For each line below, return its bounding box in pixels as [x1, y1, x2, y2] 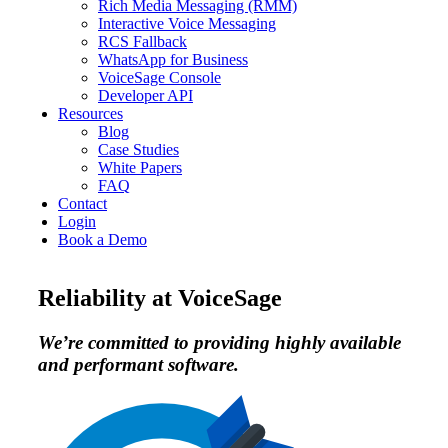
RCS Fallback [98, 33, 187, 50]
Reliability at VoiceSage [38, 284, 282, 311]
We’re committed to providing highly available [38, 331, 401, 353]
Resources [58, 105, 123, 122]
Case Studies [98, 141, 179, 158]
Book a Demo [58, 231, 147, 248]
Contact [58, 195, 107, 212]
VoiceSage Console [98, 69, 221, 86]
